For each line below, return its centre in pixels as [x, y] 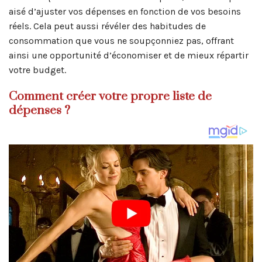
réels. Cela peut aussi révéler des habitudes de [107, 26]
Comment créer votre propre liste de [110, 97]
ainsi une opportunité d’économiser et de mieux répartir [129, 56]
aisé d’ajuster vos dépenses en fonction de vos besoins [125, 12]
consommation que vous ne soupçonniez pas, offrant [121, 41]
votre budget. [37, 70]
